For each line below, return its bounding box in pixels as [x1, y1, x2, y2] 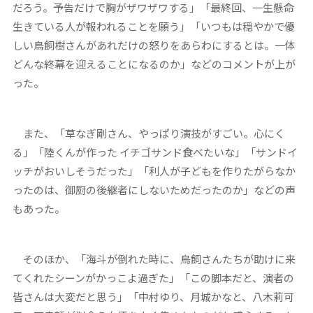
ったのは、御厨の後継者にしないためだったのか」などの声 [12, 182, 296, 197]
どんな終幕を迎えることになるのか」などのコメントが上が [12, 56, 296, 71]
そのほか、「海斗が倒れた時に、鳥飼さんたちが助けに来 [12, 251, 296, 266]
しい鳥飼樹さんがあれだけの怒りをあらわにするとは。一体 [12, 37, 296, 52]
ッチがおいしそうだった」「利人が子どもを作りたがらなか [12, 163, 296, 178]
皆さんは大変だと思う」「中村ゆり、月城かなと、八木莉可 [12, 289, 294, 304]
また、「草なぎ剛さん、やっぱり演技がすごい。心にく [12, 125, 285, 140]
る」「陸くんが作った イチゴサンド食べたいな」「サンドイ [12, 144, 298, 159]
